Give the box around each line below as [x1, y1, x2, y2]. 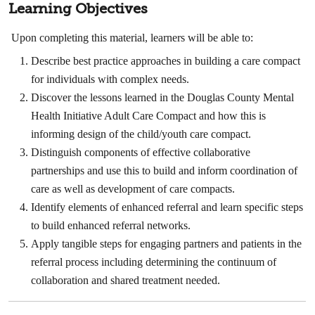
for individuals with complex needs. [31, 72, 190, 85]
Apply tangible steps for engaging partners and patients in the [31, 237, 302, 250]
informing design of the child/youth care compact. [31, 127, 252, 140]
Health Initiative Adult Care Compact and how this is [31, 109, 266, 122]
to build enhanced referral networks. [31, 219, 191, 231]
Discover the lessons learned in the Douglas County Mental [31, 91, 295, 103]
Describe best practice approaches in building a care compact [31, 54, 301, 67]
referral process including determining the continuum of [31, 255, 277, 268]
